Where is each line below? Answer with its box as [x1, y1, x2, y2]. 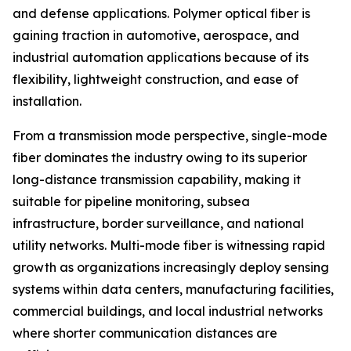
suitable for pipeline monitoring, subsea [13, 194, 250, 210]
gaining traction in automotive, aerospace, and [13, 27, 299, 44]
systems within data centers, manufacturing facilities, [13, 281, 334, 298]
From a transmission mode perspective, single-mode [13, 128, 327, 144]
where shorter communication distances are [13, 325, 277, 342]
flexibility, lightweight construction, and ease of [13, 71, 299, 88]
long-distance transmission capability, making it [13, 172, 301, 188]
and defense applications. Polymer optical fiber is [13, 5, 310, 22]
